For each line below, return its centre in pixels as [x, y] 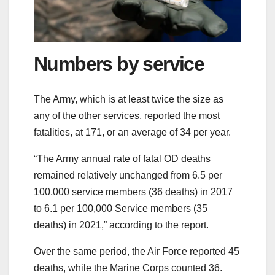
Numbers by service [119, 64]
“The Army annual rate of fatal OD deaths [122, 158]
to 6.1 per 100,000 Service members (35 [121, 208]
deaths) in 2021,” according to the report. [121, 225]
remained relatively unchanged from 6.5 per [128, 175]
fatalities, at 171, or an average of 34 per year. [132, 132]
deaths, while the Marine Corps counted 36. [128, 268]
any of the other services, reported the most [127, 115]
